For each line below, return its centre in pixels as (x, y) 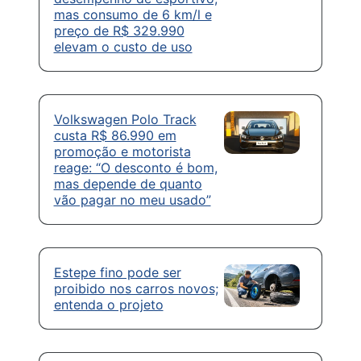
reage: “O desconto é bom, (135, 167)
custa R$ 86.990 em (115, 135)
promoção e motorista (122, 151)
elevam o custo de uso (123, 46)
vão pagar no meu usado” (132, 199)
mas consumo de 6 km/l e (133, 14)
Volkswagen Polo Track (125, 119)
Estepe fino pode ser (117, 272)
